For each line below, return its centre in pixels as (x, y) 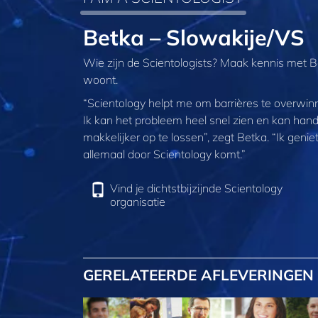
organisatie (138, 202)
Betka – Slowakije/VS (194, 37)
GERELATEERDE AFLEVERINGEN (198, 275)
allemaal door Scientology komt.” (164, 154)
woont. (100, 79)
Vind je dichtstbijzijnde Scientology (197, 188)
